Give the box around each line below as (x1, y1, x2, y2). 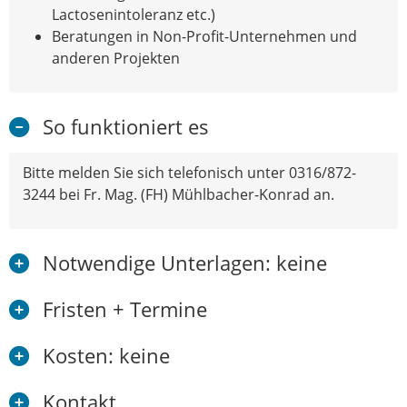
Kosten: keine (43, 341, 170, 370)
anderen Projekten (52, 47, 180, 68)
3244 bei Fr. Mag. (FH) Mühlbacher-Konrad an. (23, 184, 334, 204)
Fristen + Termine (43, 294, 207, 323)
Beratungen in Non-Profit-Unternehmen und (52, 25, 357, 46)
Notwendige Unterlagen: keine (43, 248, 327, 277)
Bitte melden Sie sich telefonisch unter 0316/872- (23, 162, 356, 183)
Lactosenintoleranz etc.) (52, 4, 215, 25)
